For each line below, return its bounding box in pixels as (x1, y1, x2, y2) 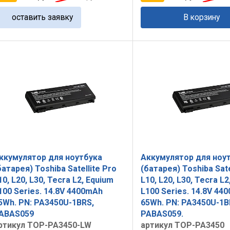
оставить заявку (12, 12, 73, 23)
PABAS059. (140, 208, 183, 219)
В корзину (183, 12, 220, 23)
